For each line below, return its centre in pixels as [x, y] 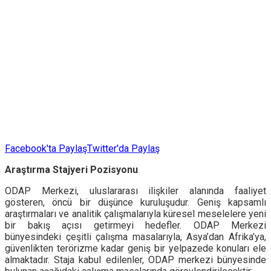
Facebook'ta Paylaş [46, 148]
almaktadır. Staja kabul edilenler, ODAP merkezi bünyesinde [135, 260]
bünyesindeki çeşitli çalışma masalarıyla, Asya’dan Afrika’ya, [135, 237]
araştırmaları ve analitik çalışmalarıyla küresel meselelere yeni [135, 214]
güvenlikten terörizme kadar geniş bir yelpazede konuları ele [135, 248]
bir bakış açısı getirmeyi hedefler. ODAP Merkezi [135, 225]
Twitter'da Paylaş [123, 148]
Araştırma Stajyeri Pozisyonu [71, 169]
